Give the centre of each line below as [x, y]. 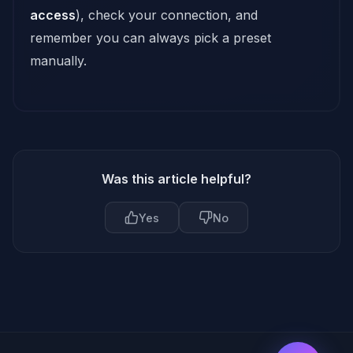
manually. [58, 61]
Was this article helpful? [176, 179]
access [53, 15]
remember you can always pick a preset [150, 38]
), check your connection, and [167, 15]
